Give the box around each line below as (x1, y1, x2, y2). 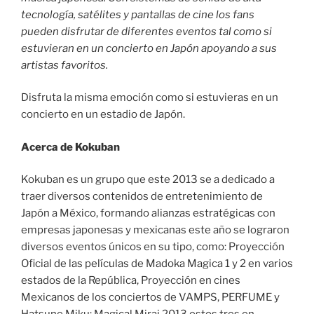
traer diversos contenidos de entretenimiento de (21, 190, 263, 203)
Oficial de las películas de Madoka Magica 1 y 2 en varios (21, 257, 293, 271)
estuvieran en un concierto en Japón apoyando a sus (21, 41, 277, 55)
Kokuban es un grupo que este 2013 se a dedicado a (21, 173, 275, 186)
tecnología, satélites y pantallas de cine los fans (21, 8, 254, 21)
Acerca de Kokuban (21, 140, 120, 153)
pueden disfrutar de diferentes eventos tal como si (21, 25, 272, 38)
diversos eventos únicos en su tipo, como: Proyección (21, 240, 285, 254)
